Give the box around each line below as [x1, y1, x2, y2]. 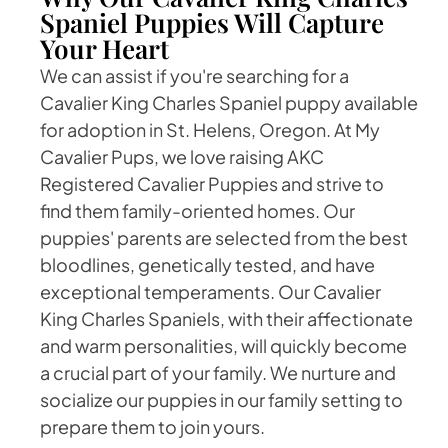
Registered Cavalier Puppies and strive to [40, 171, 384, 195]
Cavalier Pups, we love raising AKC [40, 144, 324, 168]
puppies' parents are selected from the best [40, 225, 408, 249]
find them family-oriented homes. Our [40, 198, 355, 222]
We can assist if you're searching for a [40, 63, 349, 87]
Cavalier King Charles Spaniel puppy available [40, 90, 418, 114]
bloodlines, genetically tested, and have [40, 252, 375, 276]
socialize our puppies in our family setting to [40, 387, 403, 411]
